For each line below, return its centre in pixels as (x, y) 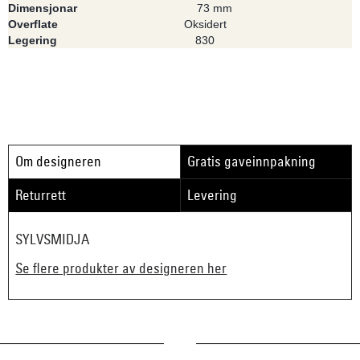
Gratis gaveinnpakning (252, 162)
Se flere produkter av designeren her (121, 268)
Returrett (41, 194)
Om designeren (59, 162)
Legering (33, 40)
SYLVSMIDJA (53, 239)
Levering (213, 194)
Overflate (33, 24)
